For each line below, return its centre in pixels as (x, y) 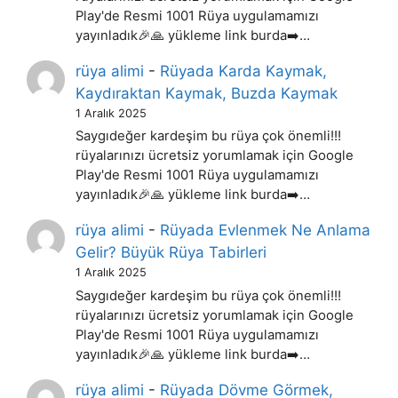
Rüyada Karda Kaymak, (244, 72)
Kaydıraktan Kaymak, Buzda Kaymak (207, 94)
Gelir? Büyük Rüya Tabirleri (171, 253)
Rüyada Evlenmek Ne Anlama (266, 231)
